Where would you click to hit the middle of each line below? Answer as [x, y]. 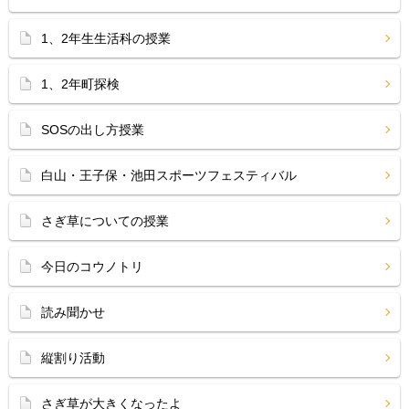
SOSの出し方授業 [93, 130]
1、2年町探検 [80, 84]
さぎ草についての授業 [105, 221]
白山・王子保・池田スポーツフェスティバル [169, 175]
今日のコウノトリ [92, 267]
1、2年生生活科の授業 [106, 38]
